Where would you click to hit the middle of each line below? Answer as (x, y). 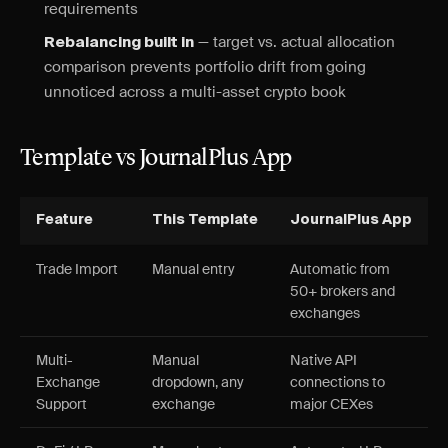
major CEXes (331, 404)
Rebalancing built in (119, 42)
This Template (205, 220)
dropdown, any (198, 382)
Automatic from (340, 269)
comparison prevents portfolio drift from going (205, 67)
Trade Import (77, 269)
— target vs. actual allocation (294, 42)
